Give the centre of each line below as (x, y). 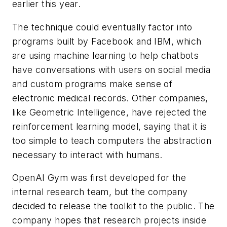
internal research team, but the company (100, 192)
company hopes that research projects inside (109, 220)
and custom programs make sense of (92, 84)
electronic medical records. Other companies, (110, 98)
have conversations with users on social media (111, 69)
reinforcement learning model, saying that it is (110, 126)
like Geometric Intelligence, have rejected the (110, 112)
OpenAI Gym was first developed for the (99, 178)
